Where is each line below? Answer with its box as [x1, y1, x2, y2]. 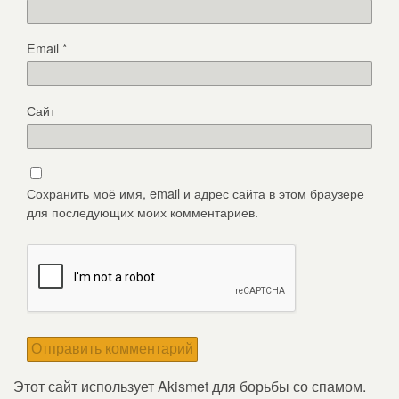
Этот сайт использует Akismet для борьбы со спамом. [13, 375, 366, 396]
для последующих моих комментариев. [27, 201, 258, 221]
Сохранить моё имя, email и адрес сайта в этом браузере [27, 183, 364, 202]
